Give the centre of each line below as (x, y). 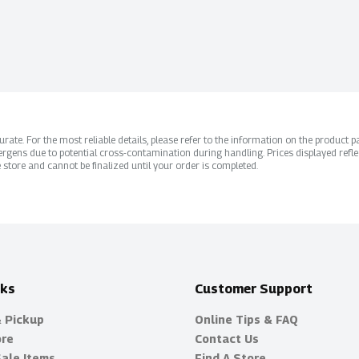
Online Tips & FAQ (246, 319)
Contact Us (226, 339)
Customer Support (253, 289)
